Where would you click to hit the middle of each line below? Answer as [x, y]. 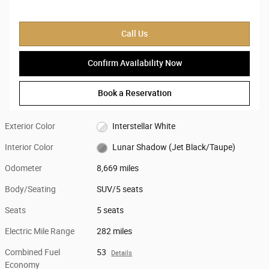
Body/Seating [30, 189]
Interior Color [29, 147]
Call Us [134, 33]
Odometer [23, 168]
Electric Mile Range [40, 231]
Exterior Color [30, 126]
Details [122, 253]
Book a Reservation [134, 93]
